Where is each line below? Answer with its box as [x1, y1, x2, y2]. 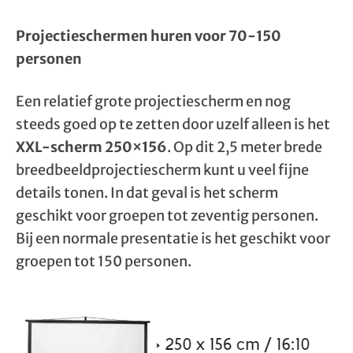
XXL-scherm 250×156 [16, 138, 167, 156]
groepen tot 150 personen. [16, 252, 191, 270]
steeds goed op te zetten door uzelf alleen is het [16, 115, 330, 133]
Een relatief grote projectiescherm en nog [16, 92, 291, 110]
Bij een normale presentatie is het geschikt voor [16, 229, 330, 247]
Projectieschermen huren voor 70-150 [16, 27, 281, 45]
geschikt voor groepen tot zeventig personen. [16, 206, 318, 225]
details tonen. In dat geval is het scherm [16, 184, 278, 202]
